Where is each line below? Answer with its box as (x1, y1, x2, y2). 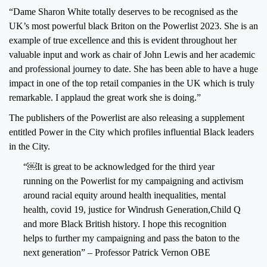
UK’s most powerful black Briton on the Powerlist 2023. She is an (9, 20, 258, 31)
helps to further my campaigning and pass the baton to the (23, 232, 240, 243)
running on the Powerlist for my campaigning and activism (23, 175, 243, 186)
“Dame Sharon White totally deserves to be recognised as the (9, 6, 238, 17)
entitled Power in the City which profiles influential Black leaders (9, 126, 254, 137)
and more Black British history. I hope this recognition (23, 218, 226, 229)
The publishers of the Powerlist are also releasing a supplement (9, 112, 244, 123)
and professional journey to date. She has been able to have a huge (9, 63, 258, 74)
